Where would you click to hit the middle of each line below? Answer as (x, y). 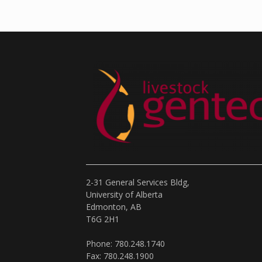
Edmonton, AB (114, 207)
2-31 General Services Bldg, (138, 182)
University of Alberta (124, 195)
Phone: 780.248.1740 (125, 244)
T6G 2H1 (103, 219)
